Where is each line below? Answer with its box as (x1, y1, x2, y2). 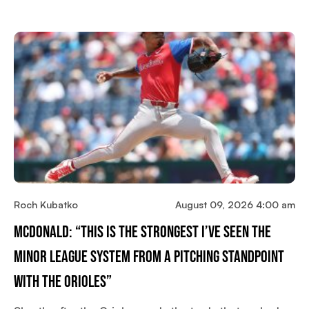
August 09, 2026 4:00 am (175, 199, 295, 211)
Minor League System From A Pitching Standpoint (14, 247, 284, 268)
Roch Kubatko (14, 199, 78, 211)
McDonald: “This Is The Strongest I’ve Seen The (14, 222, 271, 243)
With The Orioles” (14, 272, 112, 292)
